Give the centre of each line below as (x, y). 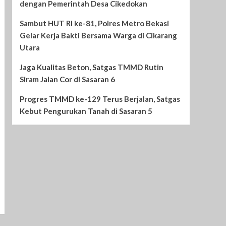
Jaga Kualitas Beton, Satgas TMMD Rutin (91, 67)
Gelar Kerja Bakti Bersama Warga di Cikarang (98, 36)
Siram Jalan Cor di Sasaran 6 (67, 79)
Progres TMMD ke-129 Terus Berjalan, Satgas (100, 99)
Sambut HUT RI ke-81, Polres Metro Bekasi (94, 23)
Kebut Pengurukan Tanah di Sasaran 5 (86, 111)
